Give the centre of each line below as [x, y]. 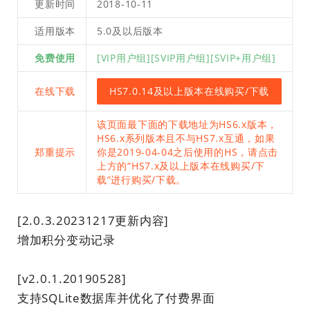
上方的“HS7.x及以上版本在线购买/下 [181, 166]
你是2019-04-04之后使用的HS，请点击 [188, 152]
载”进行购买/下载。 [142, 180]
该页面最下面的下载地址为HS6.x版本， [187, 124]
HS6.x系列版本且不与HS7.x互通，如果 [186, 138]
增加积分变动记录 [66, 240]
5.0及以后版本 [130, 31]
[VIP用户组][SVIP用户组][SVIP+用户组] [186, 58]
